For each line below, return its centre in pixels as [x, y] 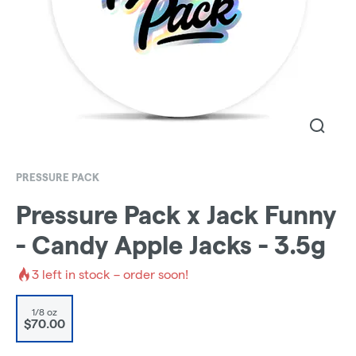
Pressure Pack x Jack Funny [176, 215]
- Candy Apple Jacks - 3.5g [171, 246]
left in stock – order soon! [114, 274]
